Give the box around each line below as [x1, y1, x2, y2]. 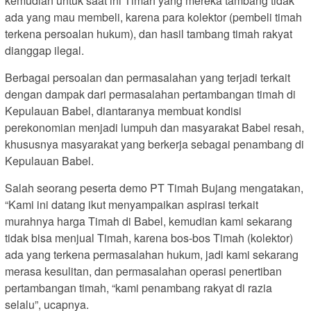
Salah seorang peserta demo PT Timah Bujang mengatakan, [5, 179, 303, 196]
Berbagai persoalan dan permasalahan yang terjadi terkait [5, 69, 290, 85]
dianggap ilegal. [5, 42, 87, 58]
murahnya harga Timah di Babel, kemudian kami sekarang [5, 212, 292, 229]
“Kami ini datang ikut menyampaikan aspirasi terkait [5, 196, 258, 212]
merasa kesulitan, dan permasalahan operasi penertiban [5, 262, 282, 279]
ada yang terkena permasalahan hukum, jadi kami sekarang [5, 246, 299, 262]
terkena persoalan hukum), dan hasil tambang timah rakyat [5, 25, 292, 42]
